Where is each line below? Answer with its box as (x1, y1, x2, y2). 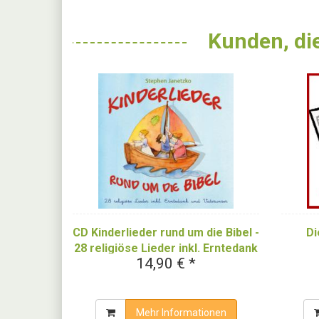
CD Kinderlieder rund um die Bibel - (73, 225, 260, 239)
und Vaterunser (124, 256, 208, 271)
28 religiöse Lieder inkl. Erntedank (74, 241, 258, 255)
